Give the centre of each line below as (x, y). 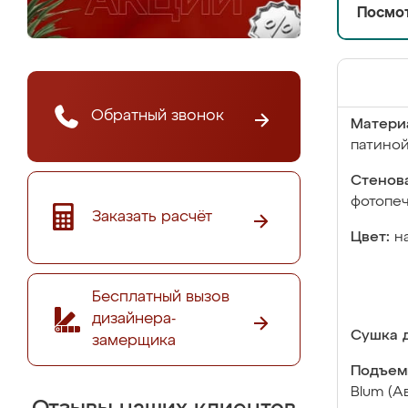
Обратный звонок (158, 116)
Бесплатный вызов (161, 297)
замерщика (134, 341)
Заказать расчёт (152, 217)
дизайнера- (134, 319)
